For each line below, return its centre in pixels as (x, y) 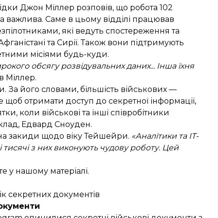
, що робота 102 (143, 8)
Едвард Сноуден (56, 124)
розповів (94, 8)
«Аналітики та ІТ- (165, 136)
